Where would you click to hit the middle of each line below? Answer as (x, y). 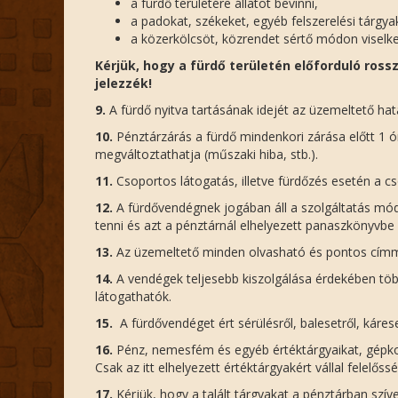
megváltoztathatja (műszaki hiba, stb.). (207, 154)
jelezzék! (123, 83)
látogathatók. (133, 296)
